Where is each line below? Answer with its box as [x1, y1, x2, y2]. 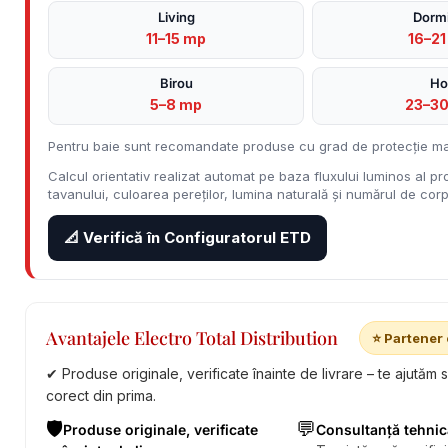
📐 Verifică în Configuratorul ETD [64, 228, 311, 247]
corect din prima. [46, 387, 156, 404]
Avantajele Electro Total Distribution [46, 325, 338, 350]
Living [157, 9, 195, 25]
